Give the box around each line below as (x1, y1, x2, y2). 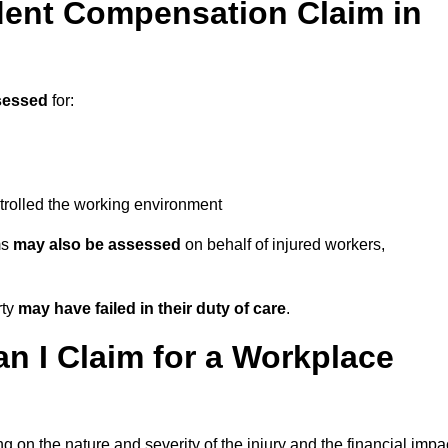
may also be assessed (13, 236, 181, 254)
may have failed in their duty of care (18, 300, 286, 318)
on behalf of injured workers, (181, 236, 385, 254)
